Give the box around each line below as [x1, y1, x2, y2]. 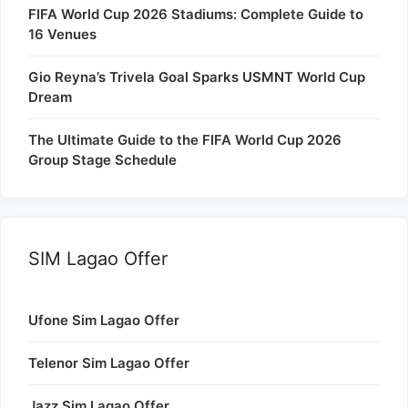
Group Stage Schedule [28, 151, 177, 169]
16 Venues [28, 25, 97, 44]
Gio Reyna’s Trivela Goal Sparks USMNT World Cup [28, 68, 365, 87]
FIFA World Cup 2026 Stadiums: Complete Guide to [28, 5, 363, 24]
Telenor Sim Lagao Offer [28, 354, 189, 372]
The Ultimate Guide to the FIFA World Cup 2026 [28, 131, 342, 149]
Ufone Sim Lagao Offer [28, 311, 179, 330]
